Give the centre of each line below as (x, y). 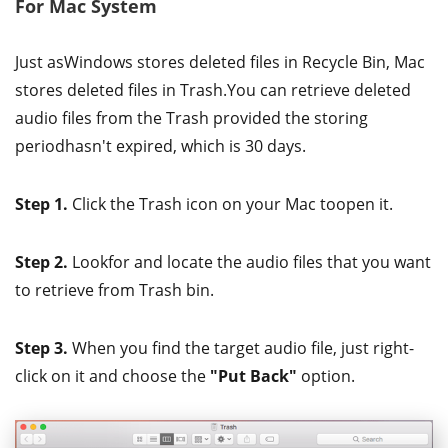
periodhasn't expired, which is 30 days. (160, 145)
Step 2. (41, 261)
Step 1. (41, 203)
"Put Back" (253, 375)
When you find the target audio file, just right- (241, 347)
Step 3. (41, 347)
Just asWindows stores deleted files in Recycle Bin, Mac (220, 61)
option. (326, 375)
